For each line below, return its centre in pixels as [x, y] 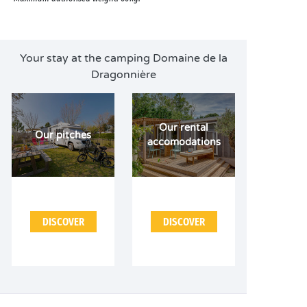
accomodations [184, 142]
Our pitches [63, 135]
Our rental [184, 128]
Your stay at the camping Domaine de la [123, 58]
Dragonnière [123, 75]
